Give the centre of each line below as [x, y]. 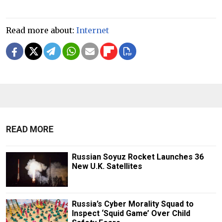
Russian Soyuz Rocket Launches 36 [138, 157]
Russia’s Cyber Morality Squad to [133, 204]
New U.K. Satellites [107, 166]
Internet [93, 30]
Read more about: [41, 30]
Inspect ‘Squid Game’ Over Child [131, 213]
